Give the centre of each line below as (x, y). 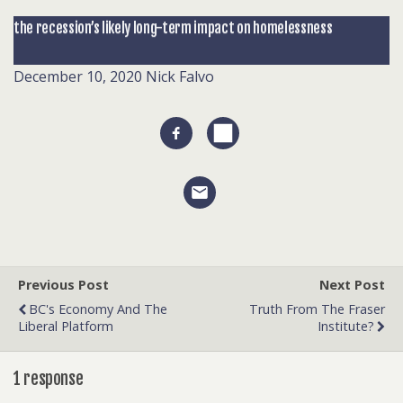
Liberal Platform (66, 326)
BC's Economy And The (98, 309)
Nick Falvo (180, 76)
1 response (49, 379)
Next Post (352, 284)
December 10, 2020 (78, 76)
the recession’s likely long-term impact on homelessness (173, 28)
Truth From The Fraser (317, 309)
